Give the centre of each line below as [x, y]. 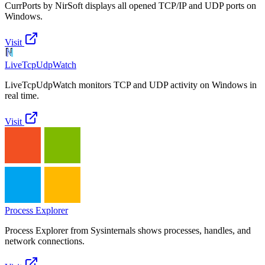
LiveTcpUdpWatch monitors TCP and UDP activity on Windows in [131, 85]
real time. [22, 96]
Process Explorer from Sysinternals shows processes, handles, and [128, 231]
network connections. [45, 241]
